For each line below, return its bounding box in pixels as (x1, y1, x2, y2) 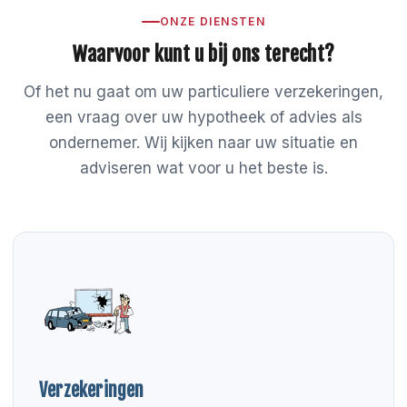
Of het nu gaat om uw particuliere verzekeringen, (24, 83, 383, 101)
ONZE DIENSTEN (159, 15, 266, 28)
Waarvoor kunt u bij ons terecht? (72, 42, 335, 66)
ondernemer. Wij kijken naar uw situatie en (49, 134, 358, 152)
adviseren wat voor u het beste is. (79, 159, 328, 177)
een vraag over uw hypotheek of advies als (45, 108, 362, 126)
